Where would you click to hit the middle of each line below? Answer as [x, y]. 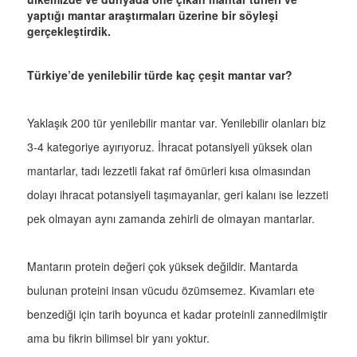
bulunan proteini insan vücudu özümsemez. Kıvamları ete [171, 290]
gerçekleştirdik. [69, 31]
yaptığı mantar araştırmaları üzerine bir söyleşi [153, 16]
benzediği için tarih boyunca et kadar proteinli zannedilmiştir [177, 314]
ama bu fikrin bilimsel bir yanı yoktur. [118, 338]
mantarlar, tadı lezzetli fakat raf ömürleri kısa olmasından [169, 171]
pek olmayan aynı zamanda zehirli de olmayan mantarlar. [171, 219]
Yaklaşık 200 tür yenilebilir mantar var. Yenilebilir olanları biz [177, 123]
